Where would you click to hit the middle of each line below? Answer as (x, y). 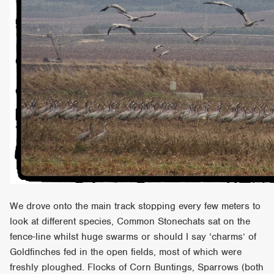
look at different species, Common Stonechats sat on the (130, 221)
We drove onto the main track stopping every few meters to (135, 206)
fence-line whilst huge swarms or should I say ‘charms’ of (133, 236)
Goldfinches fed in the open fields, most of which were (126, 252)
